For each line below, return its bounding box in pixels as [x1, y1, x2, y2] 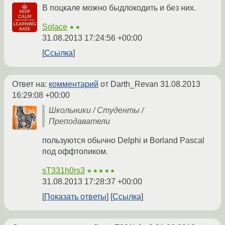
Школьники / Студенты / [49, 106, 144, 115]
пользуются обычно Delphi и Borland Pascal [42, 136, 204, 145]
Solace [42, 23, 67, 32]
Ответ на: [12, 80, 49, 89]
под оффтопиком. [42, 147, 108, 156]
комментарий [49, 80, 98, 89]
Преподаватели [49, 117, 110, 126]
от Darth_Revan [98, 80, 160, 89]
